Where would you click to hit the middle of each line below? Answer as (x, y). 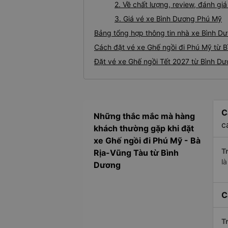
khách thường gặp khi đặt (144, 129)
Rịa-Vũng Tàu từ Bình (136, 153)
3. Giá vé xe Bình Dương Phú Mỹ (168, 19)
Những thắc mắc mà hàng (144, 116)
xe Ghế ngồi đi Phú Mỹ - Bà (147, 141)
